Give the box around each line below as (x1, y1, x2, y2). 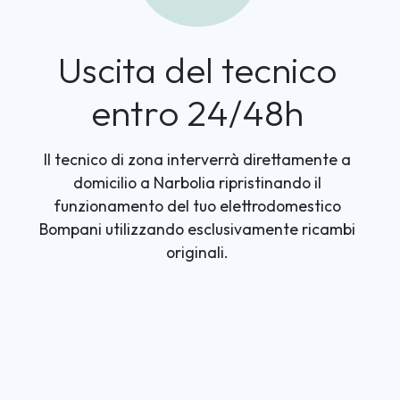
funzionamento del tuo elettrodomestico (54, 196, 342, 216)
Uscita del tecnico (58, 47, 337, 92)
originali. (166, 242, 229, 262)
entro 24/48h (91, 90, 304, 135)
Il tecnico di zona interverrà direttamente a (44, 149, 352, 170)
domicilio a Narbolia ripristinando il (73, 172, 322, 193)
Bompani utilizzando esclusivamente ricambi (39, 219, 356, 239)
